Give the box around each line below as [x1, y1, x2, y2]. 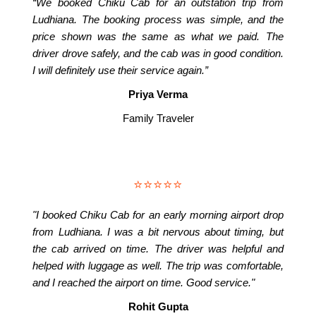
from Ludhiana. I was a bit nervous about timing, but [32, 226, 284, 238]
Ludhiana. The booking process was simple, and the [32, 13, 284, 25]
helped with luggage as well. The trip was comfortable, [32, 260, 284, 272]
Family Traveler [122, 111, 194, 124]
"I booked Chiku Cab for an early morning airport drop [32, 209, 284, 221]
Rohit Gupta [128, 300, 188, 313]
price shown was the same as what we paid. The [32, 30, 284, 42]
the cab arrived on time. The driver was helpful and [32, 243, 284, 255]
